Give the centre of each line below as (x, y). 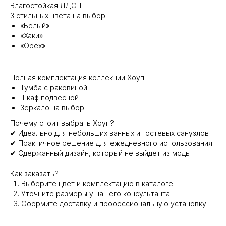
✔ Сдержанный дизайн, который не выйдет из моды (100, 153)
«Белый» (35, 25)
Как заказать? (34, 173)
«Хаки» (32, 36)
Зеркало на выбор (52, 108)
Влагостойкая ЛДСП (46, 5)
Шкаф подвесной (49, 98)
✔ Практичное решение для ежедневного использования (111, 143)
